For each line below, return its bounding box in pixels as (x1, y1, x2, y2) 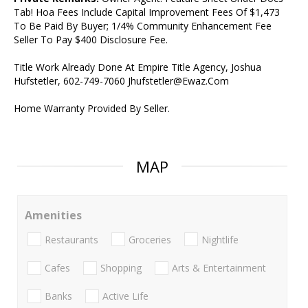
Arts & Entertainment (172, 261, 266, 274)
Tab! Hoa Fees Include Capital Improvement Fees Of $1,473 (14, 5, 280, 19)
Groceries (129, 232, 171, 246)
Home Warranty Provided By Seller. (14, 102, 170, 115)
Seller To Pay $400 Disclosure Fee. (14, 33, 168, 47)
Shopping (100, 261, 142, 274)
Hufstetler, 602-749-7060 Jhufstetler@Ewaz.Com (14, 74, 229, 88)
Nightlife (201, 232, 239, 246)
